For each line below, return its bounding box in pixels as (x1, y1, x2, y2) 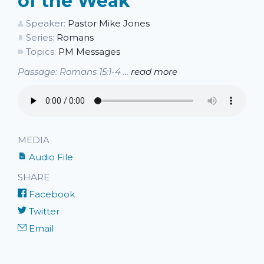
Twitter (27, 206, 60, 217)
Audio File (27, 151, 73, 163)
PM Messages (58, 46, 120, 58)
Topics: (24, 46, 58, 58)
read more (131, 66, 177, 78)
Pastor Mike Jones (68, 18, 150, 29)
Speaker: (24, 18, 68, 29)
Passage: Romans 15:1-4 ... (18, 66, 131, 78)
